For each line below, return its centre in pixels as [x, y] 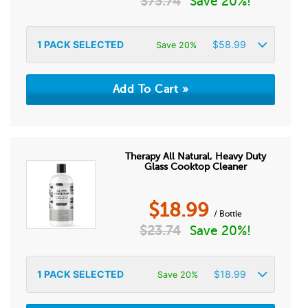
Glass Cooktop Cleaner [195, 167]
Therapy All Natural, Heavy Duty [195, 156]
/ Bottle [228, 214]
